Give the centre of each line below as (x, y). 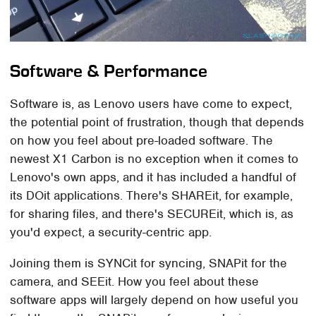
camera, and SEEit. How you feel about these (135, 281)
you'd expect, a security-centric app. (111, 232)
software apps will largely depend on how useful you (154, 299)
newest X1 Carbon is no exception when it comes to (154, 158)
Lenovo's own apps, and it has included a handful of (153, 177)
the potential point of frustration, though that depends (157, 122)
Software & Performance (109, 71)
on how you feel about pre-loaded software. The (142, 140)
